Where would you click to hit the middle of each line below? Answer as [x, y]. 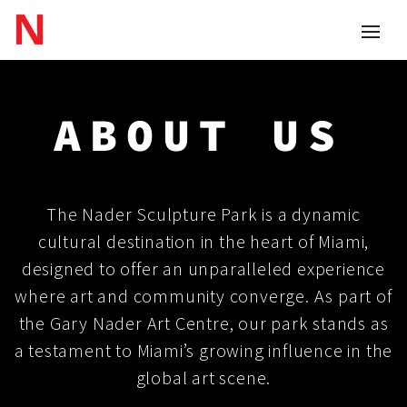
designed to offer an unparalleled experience [203, 268]
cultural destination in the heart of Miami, [203, 241]
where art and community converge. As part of [203, 295]
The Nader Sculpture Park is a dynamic [203, 213]
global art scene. [203, 377]
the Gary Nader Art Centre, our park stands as [203, 323]
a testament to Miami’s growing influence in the [203, 350]
